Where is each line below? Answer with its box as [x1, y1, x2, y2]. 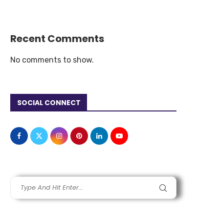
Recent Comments [10, 32, 104, 46]
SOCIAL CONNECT [17, 98, 81, 108]
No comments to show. [10, 55, 94, 65]
